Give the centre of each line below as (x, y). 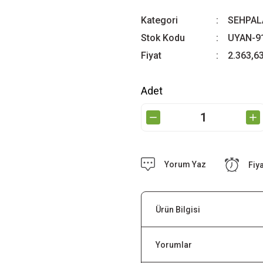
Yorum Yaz (185, 164)
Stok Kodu (163, 38)
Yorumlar (174, 245)
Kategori (159, 20)
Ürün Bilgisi (178, 209)
